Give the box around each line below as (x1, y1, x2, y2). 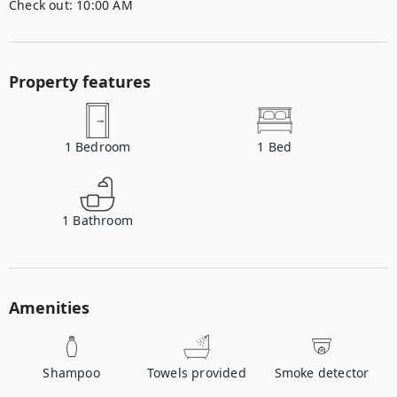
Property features (9, 71, 151, 92)
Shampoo (43, 364, 100, 381)
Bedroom (75, 138, 131, 155)
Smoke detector (274, 364, 370, 381)
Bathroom (73, 212, 133, 229)
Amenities (9, 297, 90, 318)
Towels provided (146, 364, 246, 381)
